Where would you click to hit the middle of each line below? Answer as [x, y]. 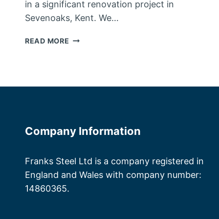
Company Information [83, 131]
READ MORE [47, 41]
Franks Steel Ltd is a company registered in [114, 161]
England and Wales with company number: [113, 175]
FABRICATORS [95, 50]
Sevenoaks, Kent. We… [72, 18]
